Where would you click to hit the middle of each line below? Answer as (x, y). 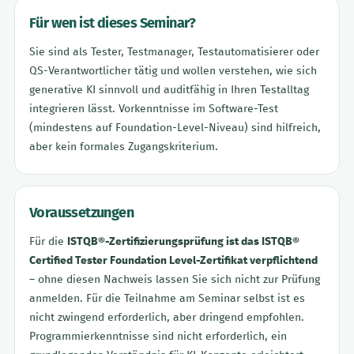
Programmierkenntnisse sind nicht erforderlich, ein (158, 336)
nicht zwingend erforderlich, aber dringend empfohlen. (167, 317)
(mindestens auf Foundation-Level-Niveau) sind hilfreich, (175, 128)
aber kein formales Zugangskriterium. (124, 147)
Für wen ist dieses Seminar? (113, 23)
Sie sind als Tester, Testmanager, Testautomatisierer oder (174, 52)
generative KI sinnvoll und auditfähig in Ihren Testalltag (169, 90)
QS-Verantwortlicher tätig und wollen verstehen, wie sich (173, 71)
